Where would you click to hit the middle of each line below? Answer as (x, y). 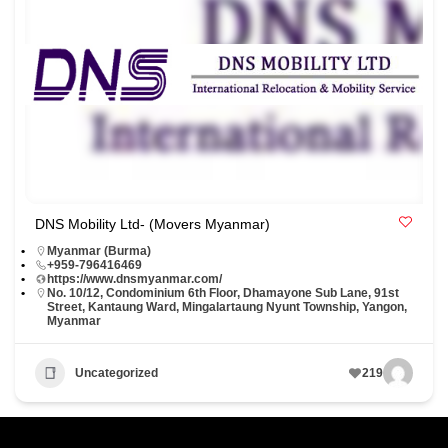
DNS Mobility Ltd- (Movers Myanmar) (152, 224)
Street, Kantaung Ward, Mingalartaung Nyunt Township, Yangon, (227, 307)
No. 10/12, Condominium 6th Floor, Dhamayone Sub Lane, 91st (223, 293)
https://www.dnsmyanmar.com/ (134, 279)
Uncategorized (116, 372)
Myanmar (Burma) (99, 251)
